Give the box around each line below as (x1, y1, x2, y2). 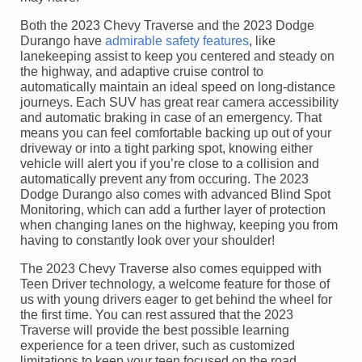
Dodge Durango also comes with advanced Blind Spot (20, 187, 330, 201)
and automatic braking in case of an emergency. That (20, 110, 322, 124)
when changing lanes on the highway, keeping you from (20, 217, 338, 232)
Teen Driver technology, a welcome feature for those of (20, 276, 330, 291)
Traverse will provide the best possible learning (20, 322, 289, 337)
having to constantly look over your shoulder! (20, 233, 275, 247)
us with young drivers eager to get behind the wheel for (20, 292, 332, 306)
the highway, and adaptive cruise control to (20, 64, 263, 78)
